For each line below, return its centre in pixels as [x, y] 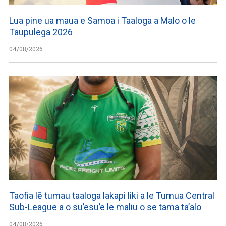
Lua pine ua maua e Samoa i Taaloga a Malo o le [102, 20]
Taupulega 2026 [41, 32]
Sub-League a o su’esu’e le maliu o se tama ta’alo [105, 207]
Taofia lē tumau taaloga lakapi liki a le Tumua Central [112, 195]
